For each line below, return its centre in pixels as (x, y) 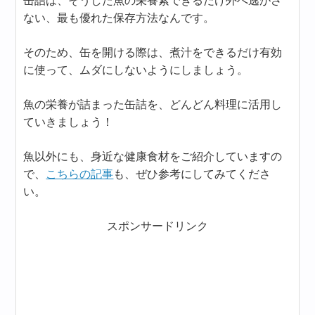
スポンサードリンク (157, 226)
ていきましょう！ (69, 122)
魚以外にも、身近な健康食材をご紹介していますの (153, 157)
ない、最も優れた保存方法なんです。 (119, 18)
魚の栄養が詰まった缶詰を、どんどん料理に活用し (153, 105)
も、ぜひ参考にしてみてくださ (192, 174)
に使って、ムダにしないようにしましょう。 (136, 70)
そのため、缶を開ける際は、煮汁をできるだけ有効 (153, 53)
